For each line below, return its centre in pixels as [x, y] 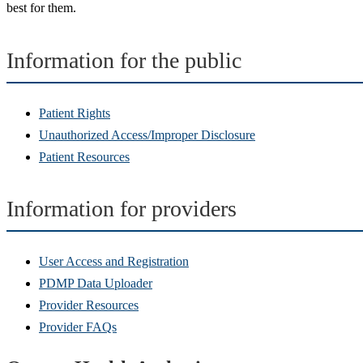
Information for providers [122, 208]
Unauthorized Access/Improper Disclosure [147, 135]
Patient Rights [75, 113]
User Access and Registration [114, 261]
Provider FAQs [78, 327]
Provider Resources [89, 305]
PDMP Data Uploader [96, 283]
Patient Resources [84, 156]
